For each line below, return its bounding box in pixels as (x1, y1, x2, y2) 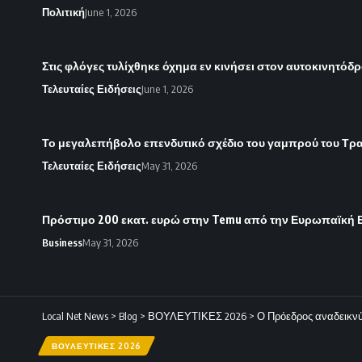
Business (42, 236, 82, 250)
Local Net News (42, 309, 108, 323)
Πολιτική (42, 6, 85, 19)
